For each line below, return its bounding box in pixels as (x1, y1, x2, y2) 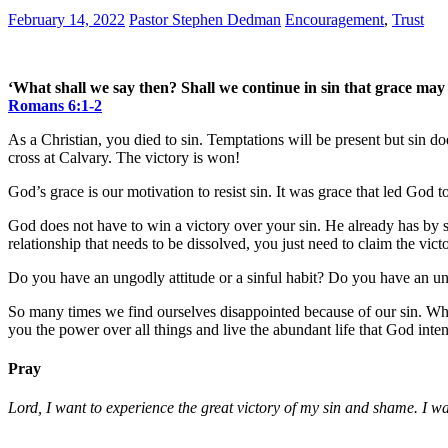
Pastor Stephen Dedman (129, 10, 281, 28)
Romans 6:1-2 (8, 96, 102, 114)
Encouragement (285, 10, 384, 28)
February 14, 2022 (8, 10, 125, 28)
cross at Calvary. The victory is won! (8, 148, 240, 166)
